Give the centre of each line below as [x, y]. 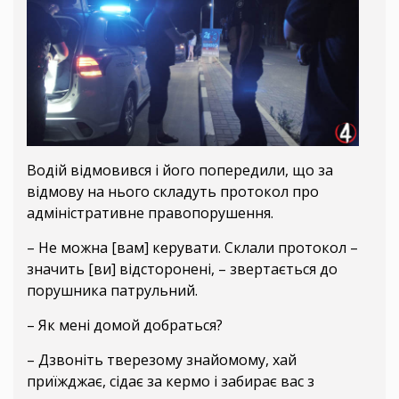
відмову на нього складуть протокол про [173, 192]
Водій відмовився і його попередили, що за [180, 171]
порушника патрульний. [112, 291]
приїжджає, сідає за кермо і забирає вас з [171, 382]
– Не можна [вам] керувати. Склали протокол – [192, 248]
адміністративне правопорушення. [150, 213]
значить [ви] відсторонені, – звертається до [182, 269]
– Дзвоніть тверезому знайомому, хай [162, 360]
